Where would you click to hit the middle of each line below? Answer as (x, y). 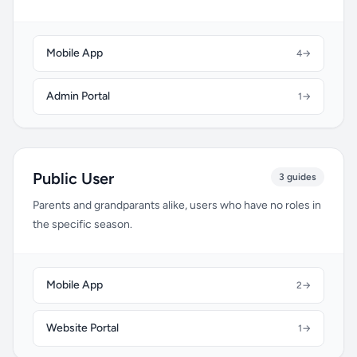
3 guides (298, 177)
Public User (73, 178)
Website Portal (82, 328)
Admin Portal (78, 96)
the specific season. (82, 224)
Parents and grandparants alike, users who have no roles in (177, 205)
